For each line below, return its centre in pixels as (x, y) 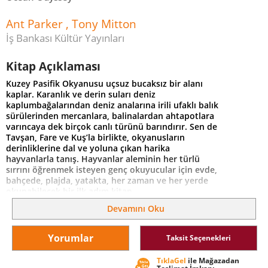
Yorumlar (71, 238)
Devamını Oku (135, 209)
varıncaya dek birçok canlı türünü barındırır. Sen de (112, 127)
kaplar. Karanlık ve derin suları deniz (81, 95)
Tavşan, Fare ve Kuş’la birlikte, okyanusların (95, 138)
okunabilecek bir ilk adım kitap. (70, 191)
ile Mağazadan (213, 261)
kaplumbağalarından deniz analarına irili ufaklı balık (112, 105)
